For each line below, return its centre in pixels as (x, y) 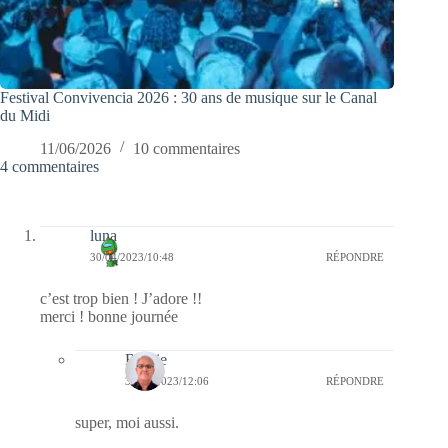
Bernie (146, 359)
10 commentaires (186, 148)
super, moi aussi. (127, 422)
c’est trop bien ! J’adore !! (121, 298)
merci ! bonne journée (109, 316)
